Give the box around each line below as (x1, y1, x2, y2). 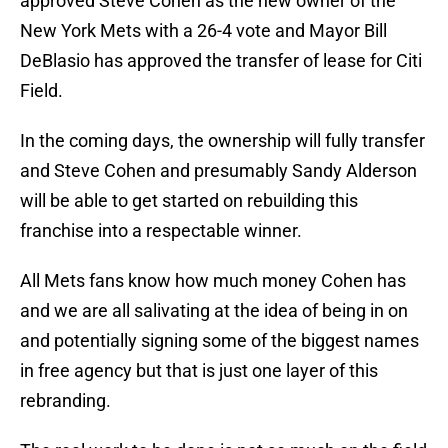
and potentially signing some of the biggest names (20, 330, 419, 352)
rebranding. (20, 390, 111, 412)
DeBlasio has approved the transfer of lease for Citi (20, 50, 422, 72)
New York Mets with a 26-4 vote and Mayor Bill (20, 20, 387, 42)
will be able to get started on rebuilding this (20, 190, 358, 212)
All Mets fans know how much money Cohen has (20, 270, 406, 292)
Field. (20, 80, 63, 102)
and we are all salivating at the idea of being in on (20, 300, 408, 322)
